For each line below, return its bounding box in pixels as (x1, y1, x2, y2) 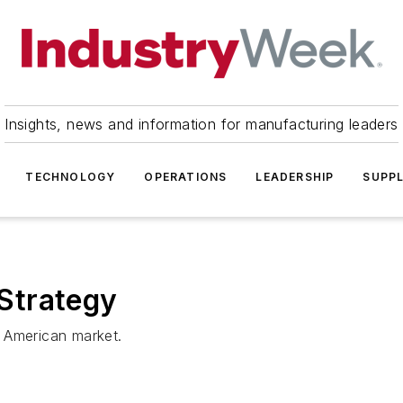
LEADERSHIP (255, 170, 335, 184)
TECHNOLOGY (25, 170, 116, 184)
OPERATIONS (144, 170, 228, 184)
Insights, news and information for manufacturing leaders (4, 115, 399, 133)
